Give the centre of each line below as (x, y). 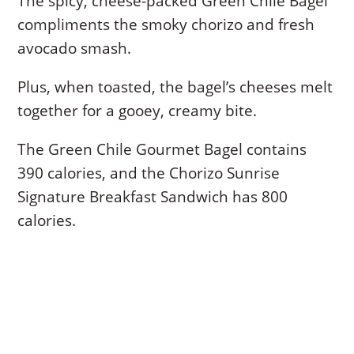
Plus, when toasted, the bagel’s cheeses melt (175, 87)
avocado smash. (75, 49)
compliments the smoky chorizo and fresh (166, 25)
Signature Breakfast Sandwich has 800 (153, 197)
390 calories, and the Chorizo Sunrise (149, 173)
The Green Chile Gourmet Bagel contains (162, 150)
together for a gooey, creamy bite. (137, 111)
